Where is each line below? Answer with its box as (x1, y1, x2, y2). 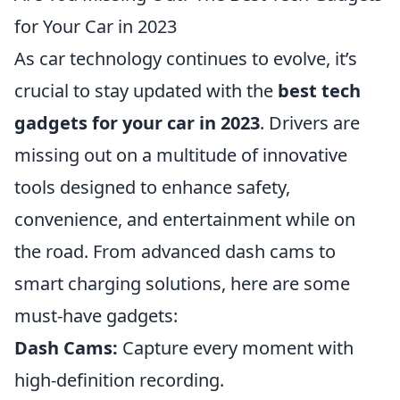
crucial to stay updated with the (14, 79, 278, 103)
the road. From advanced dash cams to (14, 239, 336, 263)
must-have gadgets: (14, 304, 178, 328)
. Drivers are (260, 111, 360, 135)
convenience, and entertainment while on (14, 207, 355, 231)
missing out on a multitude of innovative (14, 143, 347, 167)
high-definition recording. (14, 368, 224, 392)
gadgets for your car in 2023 (14, 111, 260, 135)
